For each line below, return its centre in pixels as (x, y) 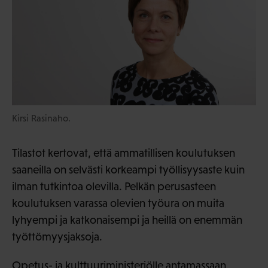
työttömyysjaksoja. (57, 236)
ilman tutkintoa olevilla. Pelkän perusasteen (114, 186)
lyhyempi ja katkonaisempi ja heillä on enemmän (127, 220)
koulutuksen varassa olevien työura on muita (118, 203)
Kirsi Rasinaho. (41, 118)
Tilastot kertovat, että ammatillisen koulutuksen (124, 153)
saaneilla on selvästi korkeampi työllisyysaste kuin (128, 169)
